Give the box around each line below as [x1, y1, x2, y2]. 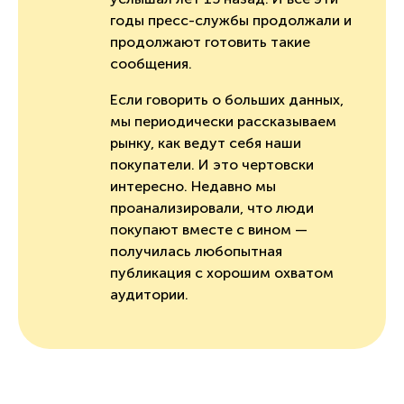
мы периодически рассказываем [110, 112, 336, 130]
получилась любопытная [110, 242, 282, 260]
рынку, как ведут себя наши [110, 133, 301, 151]
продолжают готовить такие [110, 32, 310, 50]
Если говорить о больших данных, [110, 90, 344, 108]
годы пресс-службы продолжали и [110, 11, 352, 29]
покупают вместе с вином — [110, 220, 308, 238]
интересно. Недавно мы [110, 177, 276, 195]
